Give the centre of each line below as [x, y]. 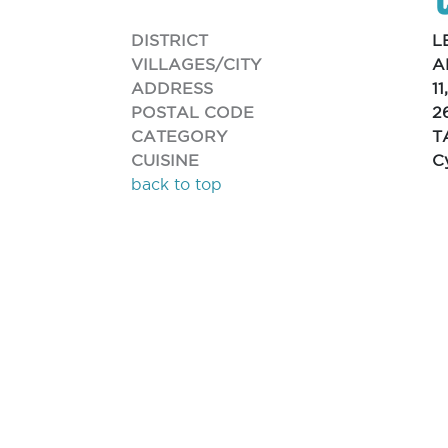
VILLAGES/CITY [196, 63]
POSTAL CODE [193, 111]
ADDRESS [172, 87]
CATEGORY [179, 135]
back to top [177, 184]
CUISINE [165, 159]
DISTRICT [170, 39]
